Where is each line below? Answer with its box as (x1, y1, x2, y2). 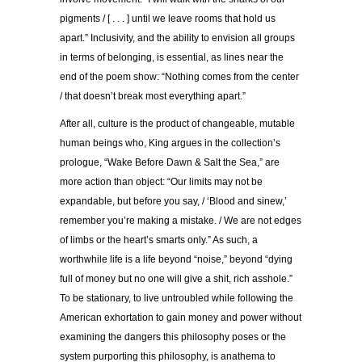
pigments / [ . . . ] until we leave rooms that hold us (60, 12, 276, 24)
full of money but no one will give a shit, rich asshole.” (60, 272, 293, 284)
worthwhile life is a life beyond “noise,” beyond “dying (60, 253, 293, 265)
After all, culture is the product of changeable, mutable (60, 117, 295, 129)
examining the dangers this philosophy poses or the (60, 330, 286, 343)
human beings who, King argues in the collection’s (60, 137, 280, 149)
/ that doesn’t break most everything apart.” (60, 90, 246, 102)
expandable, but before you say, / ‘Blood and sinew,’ (60, 195, 287, 207)
